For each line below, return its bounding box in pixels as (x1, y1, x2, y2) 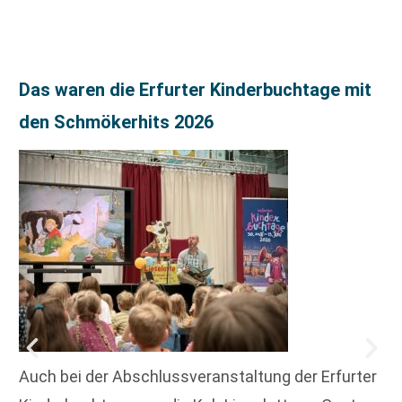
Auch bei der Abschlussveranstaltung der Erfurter (19, 367, 377, 387)
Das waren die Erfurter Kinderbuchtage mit (19, 78, 371, 100)
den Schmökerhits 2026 (19, 110, 214, 133)
